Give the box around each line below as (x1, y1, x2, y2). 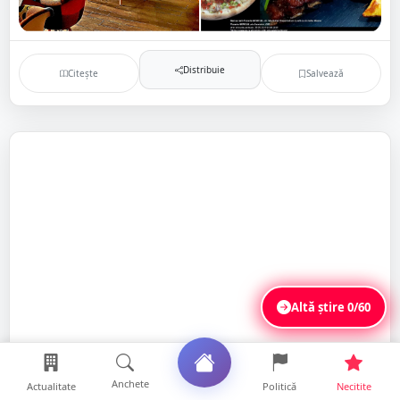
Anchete (112, 377, 150, 390)
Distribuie (182, 62, 225, 76)
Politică (262, 379, 296, 393)
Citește (68, 66, 99, 79)
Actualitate (26, 379, 76, 393)
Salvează (305, 66, 344, 79)
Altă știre (291, 298, 347, 315)
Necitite (336, 379, 371, 393)
